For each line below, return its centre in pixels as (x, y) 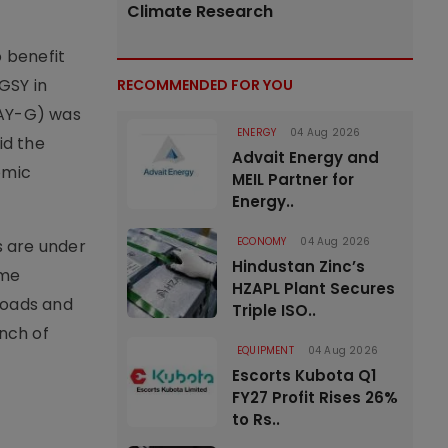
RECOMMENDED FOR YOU (205, 85)
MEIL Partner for (293, 179)
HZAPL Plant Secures (313, 288)
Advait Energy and (305, 157)
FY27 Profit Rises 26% (315, 397)
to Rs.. (256, 419)
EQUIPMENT (265, 350)
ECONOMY (262, 241)
